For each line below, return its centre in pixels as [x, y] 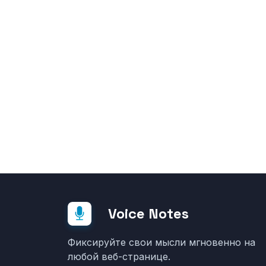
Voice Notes [148, 214]
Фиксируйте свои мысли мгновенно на [161, 243]
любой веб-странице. [119, 257]
